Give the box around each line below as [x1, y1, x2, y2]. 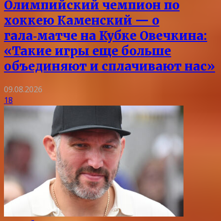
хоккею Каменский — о [4, 13, 159, 29]
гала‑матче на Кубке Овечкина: [4, 28, 207, 44]
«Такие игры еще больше [4, 43, 171, 59]
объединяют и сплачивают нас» [4, 59, 215, 74]
